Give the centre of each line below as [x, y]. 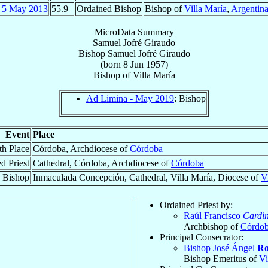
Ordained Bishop [109, 8]
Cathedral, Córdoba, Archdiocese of [102, 163]
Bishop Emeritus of [221, 258]
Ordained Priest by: [196, 205]
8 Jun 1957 [144, 64]
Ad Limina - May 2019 [130, 98]
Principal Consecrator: [202, 237]
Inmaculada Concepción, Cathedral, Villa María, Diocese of [147, 177]
